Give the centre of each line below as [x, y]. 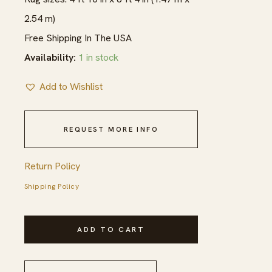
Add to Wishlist [71, 86]
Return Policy [52, 166]
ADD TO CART [111, 229]
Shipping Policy [52, 186]
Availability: [50, 57]
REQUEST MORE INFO [111, 129]
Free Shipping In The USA [78, 38]
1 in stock [98, 57]
